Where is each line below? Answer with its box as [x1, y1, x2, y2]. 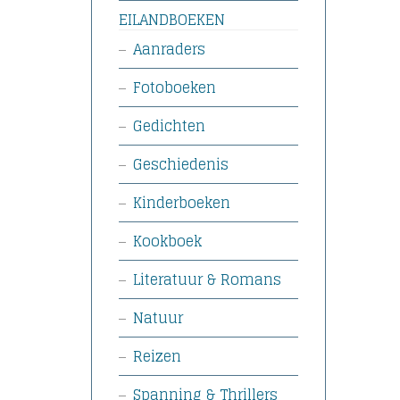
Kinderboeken [133, 190, 230, 215]
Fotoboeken [133, 75, 216, 100]
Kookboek [133, 229, 202, 254]
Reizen [133, 344, 181, 369]
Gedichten [133, 113, 205, 138]
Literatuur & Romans [133, 267, 281, 292]
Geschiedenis [133, 152, 229, 177]
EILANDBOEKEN [119, 7, 225, 32]
